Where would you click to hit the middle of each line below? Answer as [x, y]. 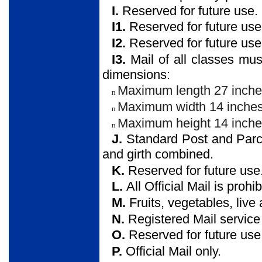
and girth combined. [158, 154]
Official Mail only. [173, 251]
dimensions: [136, 74]
